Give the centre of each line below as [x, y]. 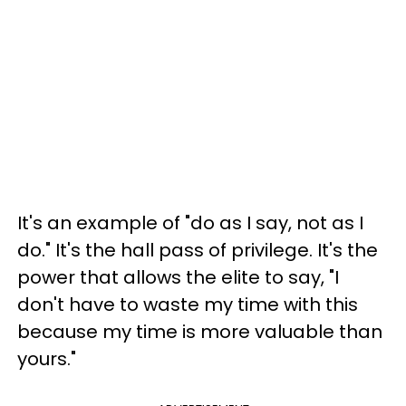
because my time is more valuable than [200, 332]
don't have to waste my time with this [188, 304]
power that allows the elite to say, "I [178, 277]
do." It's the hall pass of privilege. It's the [198, 250]
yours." [47, 359]
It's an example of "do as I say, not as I [190, 223]
